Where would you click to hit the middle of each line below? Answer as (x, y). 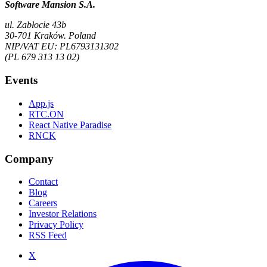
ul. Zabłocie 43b (35, 25)
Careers (43, 203)
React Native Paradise (70, 125)
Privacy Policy (56, 225)
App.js (41, 103)
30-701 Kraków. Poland (50, 36)
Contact (43, 182)
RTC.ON (46, 114)
